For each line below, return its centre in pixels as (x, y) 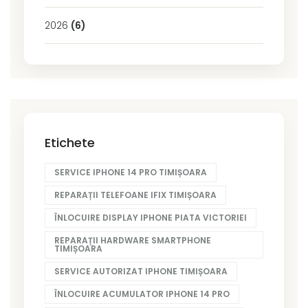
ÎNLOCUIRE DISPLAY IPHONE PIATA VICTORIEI (151, 217)
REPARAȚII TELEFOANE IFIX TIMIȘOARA (135, 195)
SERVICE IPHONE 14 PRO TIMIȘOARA (131, 172)
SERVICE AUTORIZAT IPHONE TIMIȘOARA (141, 271)
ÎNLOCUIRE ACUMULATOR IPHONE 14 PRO (142, 294)
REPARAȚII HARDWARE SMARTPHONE (133, 240)
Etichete (70, 142)
